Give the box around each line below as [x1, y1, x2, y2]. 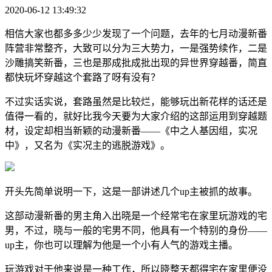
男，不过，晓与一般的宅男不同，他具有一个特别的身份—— [5, 225, 267, 236]
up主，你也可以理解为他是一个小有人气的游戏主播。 [5, 239, 238, 250]
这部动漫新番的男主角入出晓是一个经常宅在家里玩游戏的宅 [5, 210, 267, 221]
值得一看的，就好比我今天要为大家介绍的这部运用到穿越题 [5, 110, 267, 121]
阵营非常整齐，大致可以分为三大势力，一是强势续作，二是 [5, 42, 267, 53]
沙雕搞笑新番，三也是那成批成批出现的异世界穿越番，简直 [5, 57, 267, 68]
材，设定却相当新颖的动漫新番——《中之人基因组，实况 [5, 125, 257, 136]
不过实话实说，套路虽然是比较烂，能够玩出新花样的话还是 [5, 96, 267, 107]
